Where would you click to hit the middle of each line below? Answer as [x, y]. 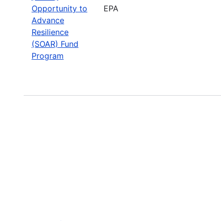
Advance [48, 20]
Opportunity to [59, 8]
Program [48, 55]
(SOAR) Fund [55, 44]
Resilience [50, 32]
